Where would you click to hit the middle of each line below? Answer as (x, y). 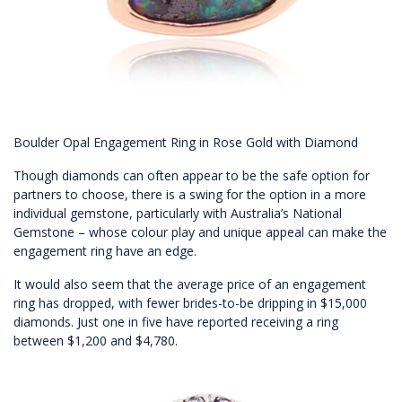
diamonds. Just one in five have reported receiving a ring (176, 322)
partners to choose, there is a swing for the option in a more (190, 195)
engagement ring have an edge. (105, 251)
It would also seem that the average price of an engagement (190, 284)
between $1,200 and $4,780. (96, 341)
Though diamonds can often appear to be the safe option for (192, 176)
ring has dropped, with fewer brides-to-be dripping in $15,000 (190, 303)
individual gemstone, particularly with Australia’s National (178, 214)
